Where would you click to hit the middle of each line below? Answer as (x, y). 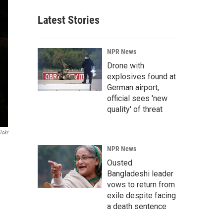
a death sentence (137, 206)
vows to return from (141, 185)
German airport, (133, 87)
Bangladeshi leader (140, 174)
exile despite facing (141, 195)
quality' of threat (135, 109)
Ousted (120, 163)
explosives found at (141, 77)
